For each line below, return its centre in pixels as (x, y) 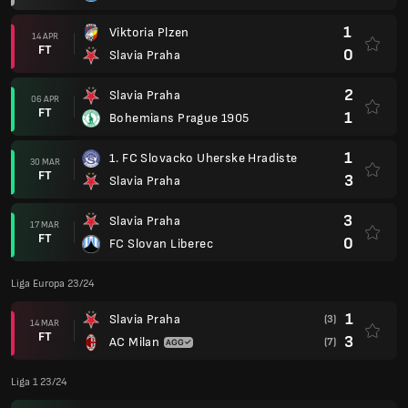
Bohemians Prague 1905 (179, 118)
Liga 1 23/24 (39, 382)
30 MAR (45, 162)
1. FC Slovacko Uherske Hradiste (204, 158)
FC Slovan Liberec (161, 244)
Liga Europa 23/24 (53, 284)
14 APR (45, 36)
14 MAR (45, 323)
